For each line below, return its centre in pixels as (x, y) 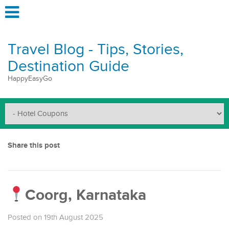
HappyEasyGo (30, 79)
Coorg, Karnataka (86, 195)
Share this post (34, 145)
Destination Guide (68, 66)
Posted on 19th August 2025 (55, 217)
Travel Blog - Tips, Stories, (96, 50)
